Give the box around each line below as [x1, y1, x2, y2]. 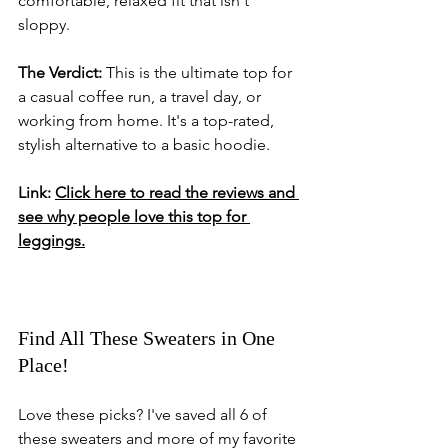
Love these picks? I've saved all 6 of [18, 405, 271, 424]
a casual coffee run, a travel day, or [18, 87, 265, 106]
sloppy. [18, 15, 70, 34]
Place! [18, 354, 69, 376]
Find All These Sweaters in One [18, 327, 280, 349]
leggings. [18, 231, 85, 250]
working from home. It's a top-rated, [18, 111, 278, 130]
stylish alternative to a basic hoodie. [18, 135, 270, 154]
